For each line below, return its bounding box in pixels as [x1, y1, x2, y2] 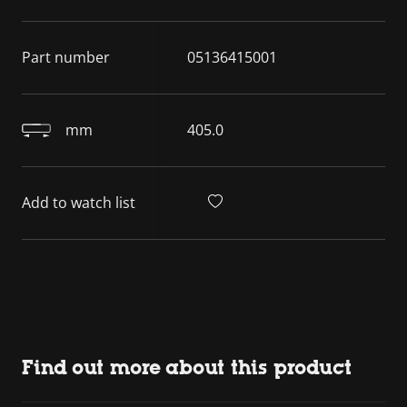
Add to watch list [22, 193, 135, 213]
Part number [22, 47, 110, 67]
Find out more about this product [22, 356, 352, 379]
